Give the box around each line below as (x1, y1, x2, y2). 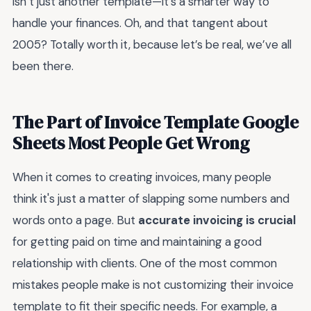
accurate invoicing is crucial (138, 212, 296, 228)
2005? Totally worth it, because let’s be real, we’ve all (12, 37, 292, 53)
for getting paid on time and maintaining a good (12, 234, 262, 250)
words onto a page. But (12, 212, 138, 228)
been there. (12, 58, 74, 74)
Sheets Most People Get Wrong (12, 131, 249, 155)
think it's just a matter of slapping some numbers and (12, 191, 289, 207)
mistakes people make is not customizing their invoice (12, 277, 294, 293)
